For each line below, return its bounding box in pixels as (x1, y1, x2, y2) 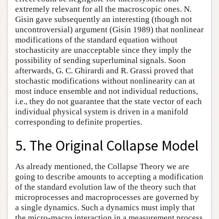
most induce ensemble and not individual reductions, (15, 86, 198, 96)
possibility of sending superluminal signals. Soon (15, 55, 186, 65)
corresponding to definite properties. (15, 117, 142, 127)
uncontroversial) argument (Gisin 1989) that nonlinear (15, 24, 204, 34)
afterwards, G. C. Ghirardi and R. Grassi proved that (15, 66, 194, 75)
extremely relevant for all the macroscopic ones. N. (15, 4, 192, 14)
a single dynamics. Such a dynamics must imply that (15, 203, 195, 213)
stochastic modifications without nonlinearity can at (15, 76, 195, 86)
